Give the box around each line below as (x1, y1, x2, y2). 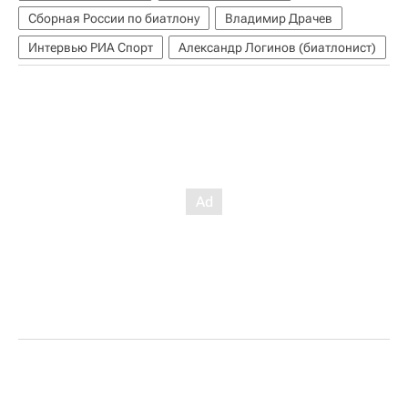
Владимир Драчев (225, 10, 332, 25)
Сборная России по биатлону (28, 10, 199, 25)
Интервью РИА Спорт (28, 39, 153, 55)
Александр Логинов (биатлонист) (178, 39, 376, 55)
